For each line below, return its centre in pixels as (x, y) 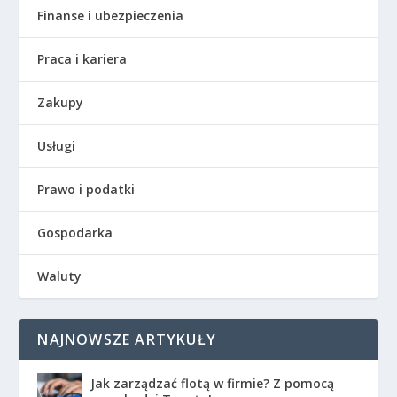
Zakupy (61, 102)
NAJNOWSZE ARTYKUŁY (127, 339)
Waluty (60, 276)
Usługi (57, 145)
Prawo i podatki (86, 189)
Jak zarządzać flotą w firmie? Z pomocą (213, 383)
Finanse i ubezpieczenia (111, 15)
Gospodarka (75, 232)
